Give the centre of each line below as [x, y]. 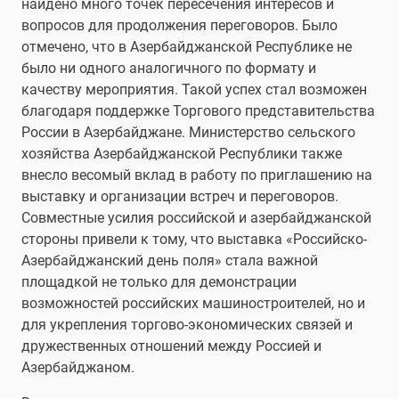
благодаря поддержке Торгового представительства [198, 111]
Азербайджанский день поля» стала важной [170, 261]
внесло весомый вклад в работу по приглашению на [197, 175]
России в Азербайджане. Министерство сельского [188, 133]
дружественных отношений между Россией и [171, 346]
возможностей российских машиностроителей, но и [193, 304]
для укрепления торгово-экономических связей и [187, 325]
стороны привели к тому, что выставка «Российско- [194, 240]
